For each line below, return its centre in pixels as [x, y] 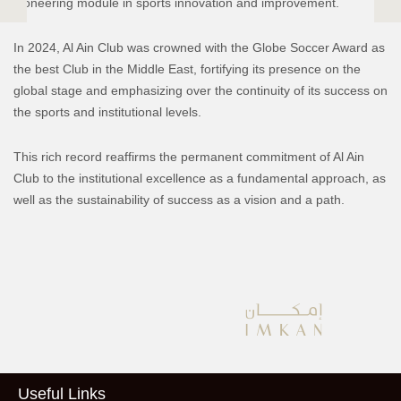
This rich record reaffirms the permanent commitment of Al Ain [189, 156]
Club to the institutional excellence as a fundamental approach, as [200, 178]
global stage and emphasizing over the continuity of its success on [200, 90]
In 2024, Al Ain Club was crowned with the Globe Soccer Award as [199, 47]
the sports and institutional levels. [107, 111]
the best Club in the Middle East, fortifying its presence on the [187, 68]
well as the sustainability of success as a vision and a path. [179, 199]
